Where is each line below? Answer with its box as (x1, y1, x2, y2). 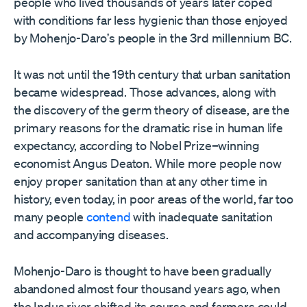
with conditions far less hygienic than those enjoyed (14, 12, 288, 27)
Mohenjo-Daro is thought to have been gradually (14, 262, 271, 278)
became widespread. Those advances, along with (14, 84, 276, 99)
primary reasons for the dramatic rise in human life (14, 119, 283, 135)
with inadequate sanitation (130, 208, 273, 224)
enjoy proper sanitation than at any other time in (14, 173, 268, 188)
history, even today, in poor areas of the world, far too (14, 191, 293, 206)
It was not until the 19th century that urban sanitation (14, 66, 291, 82)
